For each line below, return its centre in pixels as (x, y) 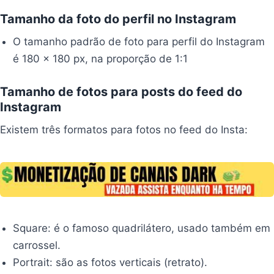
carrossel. (37, 245)
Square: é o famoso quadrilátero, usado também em (142, 228)
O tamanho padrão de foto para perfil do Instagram (139, 41)
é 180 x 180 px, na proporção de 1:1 (101, 58)
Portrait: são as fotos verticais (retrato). (110, 262)
